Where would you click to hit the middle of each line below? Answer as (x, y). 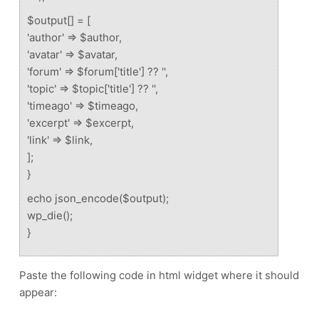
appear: (38, 292)
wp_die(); (50, 215)
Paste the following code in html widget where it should (159, 275)
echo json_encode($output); (98, 198)
